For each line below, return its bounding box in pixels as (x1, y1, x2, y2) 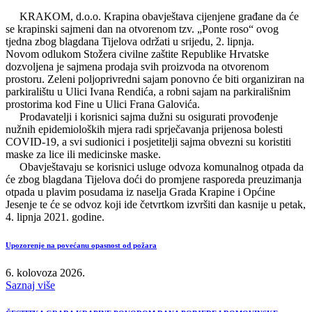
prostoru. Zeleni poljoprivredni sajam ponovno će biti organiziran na (6, 72, 304, 85)
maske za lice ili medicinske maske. (6, 148, 161, 160)
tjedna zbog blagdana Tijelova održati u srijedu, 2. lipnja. (6, 35, 254, 47)
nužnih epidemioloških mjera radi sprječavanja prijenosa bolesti (6, 123, 283, 135)
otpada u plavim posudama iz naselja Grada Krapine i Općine (6, 185, 275, 198)
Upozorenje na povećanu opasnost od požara (6, 240, 157, 249)
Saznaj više (6, 279, 55, 291)
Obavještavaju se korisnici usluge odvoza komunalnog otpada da (6, 160, 304, 173)
